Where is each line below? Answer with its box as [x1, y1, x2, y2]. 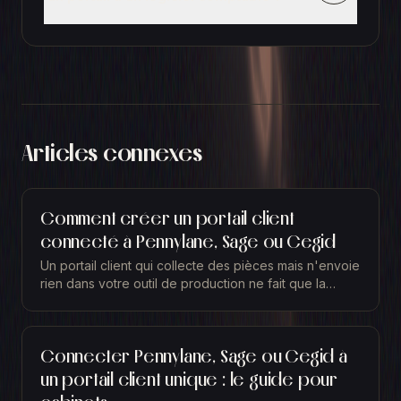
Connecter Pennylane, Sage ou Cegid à [40, 345, 347, 368]
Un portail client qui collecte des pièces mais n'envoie [40, 258, 360, 273]
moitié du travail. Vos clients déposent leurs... [40, 294, 303, 309]
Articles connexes [21, 139, 202, 167]
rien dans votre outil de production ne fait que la [40, 276, 326, 291]
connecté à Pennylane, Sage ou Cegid [40, 230, 336, 253]
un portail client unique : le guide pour [40, 368, 337, 391]
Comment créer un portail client [40, 207, 294, 230]
